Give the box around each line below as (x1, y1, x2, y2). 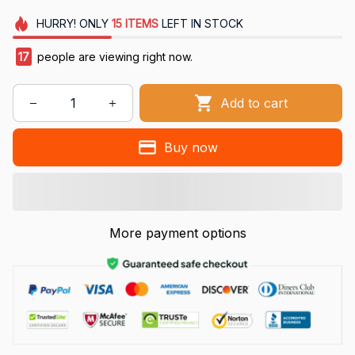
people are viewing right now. (34, 50, 193, 64)
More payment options (109, 225, 246, 242)
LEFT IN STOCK (158, 17, 243, 31)
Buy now (163, 139, 218, 155)
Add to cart (220, 94, 288, 111)
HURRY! (36, 17, 76, 31)
